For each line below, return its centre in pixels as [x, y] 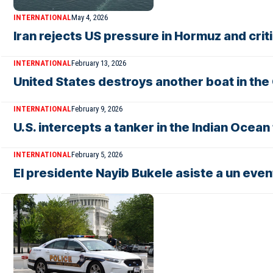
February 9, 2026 [97, 109]
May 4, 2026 [90, 17]
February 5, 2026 [97, 154]
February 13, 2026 [99, 63]
